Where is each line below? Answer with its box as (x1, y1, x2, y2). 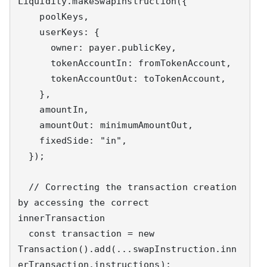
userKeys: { (17, 26, 40, 38)
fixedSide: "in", (17, 135, 40, 146)
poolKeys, (17, 11, 40, 22)
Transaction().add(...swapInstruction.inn (17, 243, 237, 254)
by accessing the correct (17, 197, 150, 208)
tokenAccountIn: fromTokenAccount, (17, 57, 51, 69)
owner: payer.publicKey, (17, 42, 51, 53)
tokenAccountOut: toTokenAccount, (17, 73, 51, 84)
